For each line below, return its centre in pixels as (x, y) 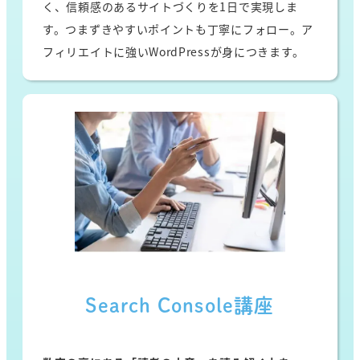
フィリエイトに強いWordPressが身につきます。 (174, 51)
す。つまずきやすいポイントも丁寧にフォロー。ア (178, 29)
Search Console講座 (180, 306)
